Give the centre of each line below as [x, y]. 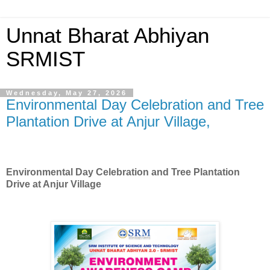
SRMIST [46, 59]
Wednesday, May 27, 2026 [67, 93]
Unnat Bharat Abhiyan [108, 36]
